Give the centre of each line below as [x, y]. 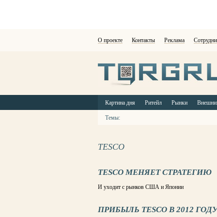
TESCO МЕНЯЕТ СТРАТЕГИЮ [155, 172]
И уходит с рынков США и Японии [141, 187]
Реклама [174, 40]
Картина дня [120, 103]
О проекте [110, 40]
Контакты [143, 40]
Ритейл [153, 103]
